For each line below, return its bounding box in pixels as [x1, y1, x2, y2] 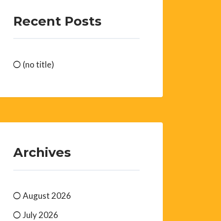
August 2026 [23, 190, 72, 201]
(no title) [23, 59, 55, 70]
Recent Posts [13, 13, 102, 29]
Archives [13, 145, 72, 160]
